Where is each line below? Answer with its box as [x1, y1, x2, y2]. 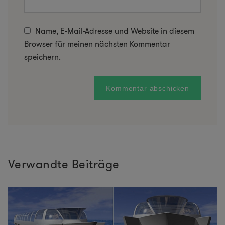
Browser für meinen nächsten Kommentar [24, 38, 170, 50]
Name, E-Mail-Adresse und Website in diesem [35, 25, 194, 37]
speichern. [24, 51, 61, 63]
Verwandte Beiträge [8, 156, 120, 173]
